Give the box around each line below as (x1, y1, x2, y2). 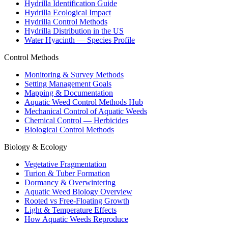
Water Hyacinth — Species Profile (24, 36, 135, 45)
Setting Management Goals (24, 79, 111, 89)
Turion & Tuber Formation (24, 169, 110, 178)
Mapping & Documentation (24, 89, 113, 98)
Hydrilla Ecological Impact (24, 8, 111, 17)
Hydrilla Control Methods (24, 17, 107, 26)
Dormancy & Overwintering (24, 178, 116, 187)
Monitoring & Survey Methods (24, 70, 124, 79)
